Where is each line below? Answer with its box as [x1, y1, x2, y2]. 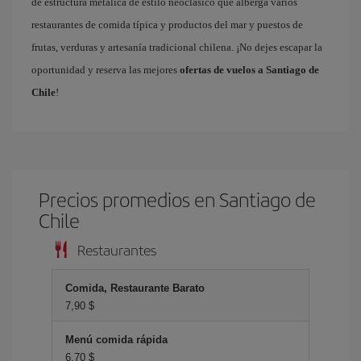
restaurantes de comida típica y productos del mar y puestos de [31, 18, 303, 31]
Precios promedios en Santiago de [39, 185, 317, 213]
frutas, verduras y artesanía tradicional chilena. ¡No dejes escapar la [31, 40, 322, 53]
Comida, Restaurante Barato [65, 281, 205, 294]
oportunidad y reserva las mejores [31, 63, 180, 76]
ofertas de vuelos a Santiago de [180, 63, 319, 76]
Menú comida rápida [65, 333, 168, 346]
